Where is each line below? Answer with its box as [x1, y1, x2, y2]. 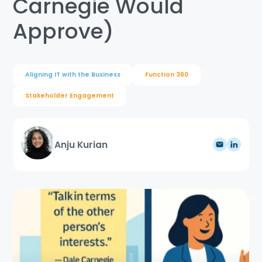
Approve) [13, 16, 114, 47]
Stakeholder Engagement [25, 91, 114, 101]
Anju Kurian [54, 137, 108, 151]
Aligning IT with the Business [25, 70, 120, 80]
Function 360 [145, 70, 188, 80]
